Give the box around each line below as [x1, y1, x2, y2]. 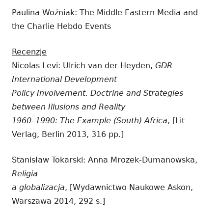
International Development [12, 75, 117, 84]
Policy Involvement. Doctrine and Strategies [12, 88, 183, 98]
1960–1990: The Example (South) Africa [12, 116, 167, 126]
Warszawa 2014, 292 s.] [12, 196, 105, 206]
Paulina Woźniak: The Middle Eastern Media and [12, 8, 198, 18]
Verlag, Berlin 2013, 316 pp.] [12, 130, 124, 139]
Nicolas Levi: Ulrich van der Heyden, [12, 61, 155, 71]
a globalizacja [12, 183, 65, 192]
